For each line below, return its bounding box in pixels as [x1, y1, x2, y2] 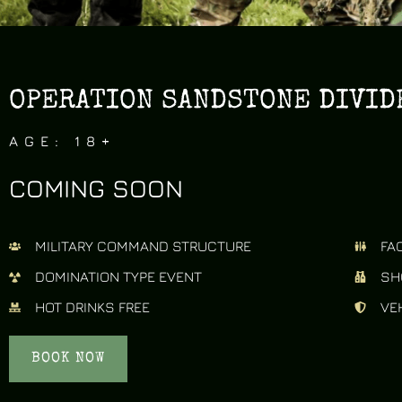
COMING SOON [9, 173, 183, 203]
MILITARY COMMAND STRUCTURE [35, 238, 252, 254]
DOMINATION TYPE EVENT [35, 268, 203, 284]
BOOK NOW [31, 352, 105, 366]
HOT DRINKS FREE [35, 299, 151, 315]
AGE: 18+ [9, 133, 116, 149]
